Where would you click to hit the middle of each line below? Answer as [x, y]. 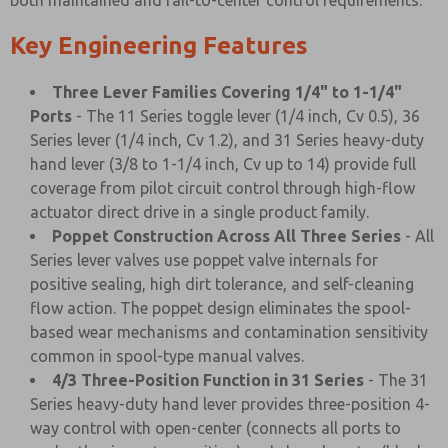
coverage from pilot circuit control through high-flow [222, 188]
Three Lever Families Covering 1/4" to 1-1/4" [227, 92]
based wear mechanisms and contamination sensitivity [229, 332]
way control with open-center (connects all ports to [215, 428]
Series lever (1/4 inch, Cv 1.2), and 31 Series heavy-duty [227, 140]
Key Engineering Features [159, 45]
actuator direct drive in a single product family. [199, 212]
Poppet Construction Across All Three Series [226, 236]
